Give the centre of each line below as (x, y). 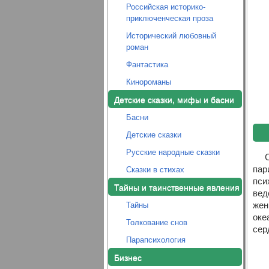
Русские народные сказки (173, 152)
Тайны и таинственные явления (177, 187)
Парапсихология (156, 239)
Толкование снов (156, 222)
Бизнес (128, 257)
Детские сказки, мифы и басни (174, 99)
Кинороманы (148, 81)
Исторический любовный (171, 35)
